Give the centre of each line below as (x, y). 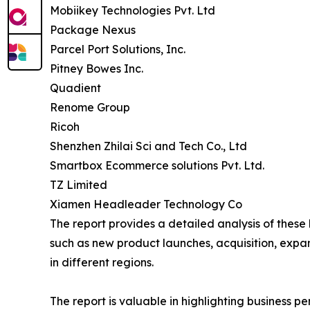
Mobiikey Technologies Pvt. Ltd (133, 10)
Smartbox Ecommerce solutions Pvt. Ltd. (157, 165)
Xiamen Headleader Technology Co (146, 204)
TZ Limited (79, 184)
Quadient (75, 88)
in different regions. (102, 262)
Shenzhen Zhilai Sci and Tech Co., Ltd (148, 146)
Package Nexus (93, 29)
